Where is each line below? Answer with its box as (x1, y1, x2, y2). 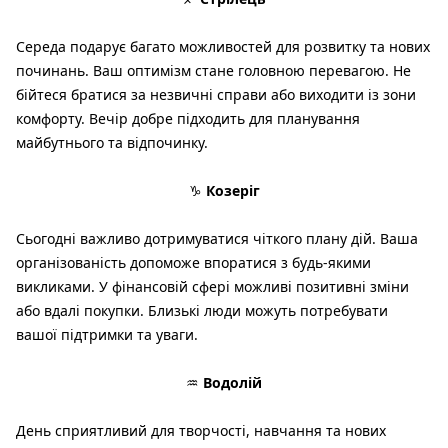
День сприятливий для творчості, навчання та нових (16, 421, 386, 441)
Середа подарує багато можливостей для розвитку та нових (16, 37, 430, 57)
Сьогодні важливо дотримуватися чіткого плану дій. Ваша (16, 229, 418, 249)
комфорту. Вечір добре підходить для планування (16, 109, 360, 129)
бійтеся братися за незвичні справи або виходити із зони (16, 85, 416, 105)
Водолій (203, 373, 262, 393)
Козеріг (205, 181, 260, 201)
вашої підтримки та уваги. (16, 325, 198, 345)
